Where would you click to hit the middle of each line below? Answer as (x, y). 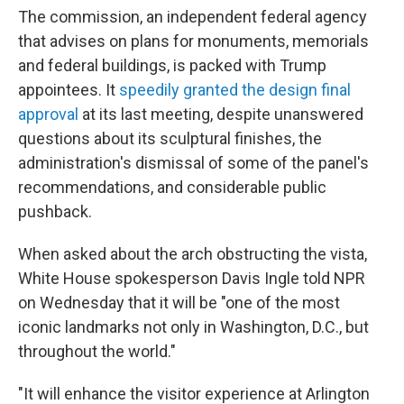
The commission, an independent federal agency (193, 17)
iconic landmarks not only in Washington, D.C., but (193, 327)
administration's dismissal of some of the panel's (193, 163)
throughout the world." (97, 351)
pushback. (55, 211)
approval (48, 114)
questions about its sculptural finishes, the (170, 138)
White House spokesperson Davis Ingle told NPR (192, 278)
